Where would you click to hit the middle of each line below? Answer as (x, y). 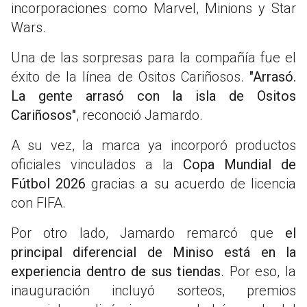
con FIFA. (38, 202)
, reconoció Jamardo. (139, 115)
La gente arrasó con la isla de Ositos (153, 96)
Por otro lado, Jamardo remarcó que (148, 233)
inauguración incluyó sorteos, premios (153, 290)
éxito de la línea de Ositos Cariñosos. (130, 76)
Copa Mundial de (235, 164)
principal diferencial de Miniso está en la (153, 252)
